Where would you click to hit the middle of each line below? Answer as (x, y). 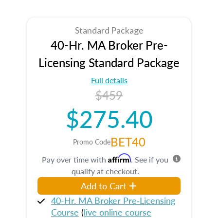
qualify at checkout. (105, 171)
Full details (109, 80)
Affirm (119, 158)
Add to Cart (104, 185)
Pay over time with (75, 159)
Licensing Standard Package (109, 62)
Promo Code (91, 141)
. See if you (150, 159)
